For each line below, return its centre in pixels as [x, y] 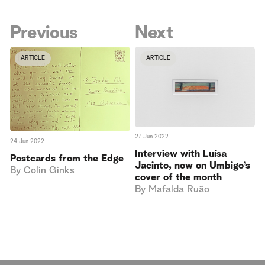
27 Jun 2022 [152, 136]
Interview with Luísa [181, 154]
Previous [44, 33]
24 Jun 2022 [27, 141]
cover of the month [179, 178]
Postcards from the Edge [67, 159]
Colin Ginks [49, 170]
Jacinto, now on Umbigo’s [193, 166]
